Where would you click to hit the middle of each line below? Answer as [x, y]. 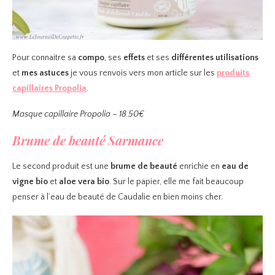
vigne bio [30, 182]
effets [134, 58]
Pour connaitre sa [44, 58]
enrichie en [199, 167]
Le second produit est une [60, 167]
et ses [158, 58]
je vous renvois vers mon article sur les [143, 73]
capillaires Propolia [49, 89]
